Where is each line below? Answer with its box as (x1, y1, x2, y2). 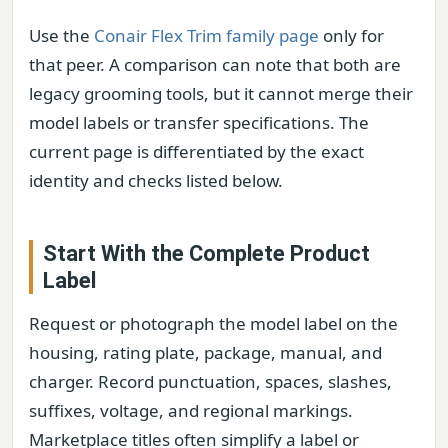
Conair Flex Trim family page (94, 24, 319, 47)
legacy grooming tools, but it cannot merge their (29, 82, 413, 105)
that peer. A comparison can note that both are (29, 53, 401, 76)
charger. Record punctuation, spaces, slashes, (29, 370, 392, 394)
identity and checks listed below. (29, 169, 283, 192)
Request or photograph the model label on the (29, 312, 398, 336)
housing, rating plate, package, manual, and (29, 341, 382, 365)
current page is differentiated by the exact (29, 140, 364, 163)
